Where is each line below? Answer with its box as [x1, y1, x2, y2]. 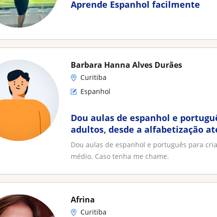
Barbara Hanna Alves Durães [71, 60, 182, 70]
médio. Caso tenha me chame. [71, 152, 169, 161]
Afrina [71, 194, 95, 205]
